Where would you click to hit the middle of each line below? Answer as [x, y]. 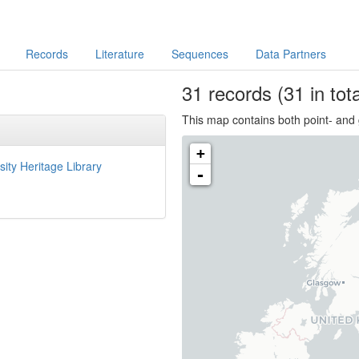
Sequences [200, 54]
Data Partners [290, 54]
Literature [119, 54]
